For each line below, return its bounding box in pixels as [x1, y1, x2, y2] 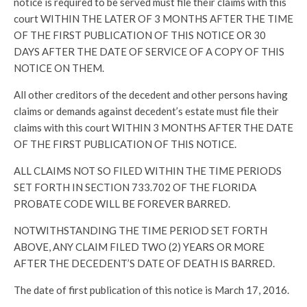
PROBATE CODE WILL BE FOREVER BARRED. [14, 197, 230, 210]
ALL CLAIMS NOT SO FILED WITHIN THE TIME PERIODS [14, 164, 282, 177]
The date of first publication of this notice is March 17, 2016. [14, 284, 289, 296]
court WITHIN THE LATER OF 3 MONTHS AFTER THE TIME [14, 12, 293, 25]
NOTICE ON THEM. [14, 62, 104, 74]
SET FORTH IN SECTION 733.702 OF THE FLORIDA [14, 181, 256, 193]
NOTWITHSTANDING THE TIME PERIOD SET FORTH [14, 224, 267, 236]
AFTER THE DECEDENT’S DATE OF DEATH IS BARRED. [14, 257, 275, 269]
